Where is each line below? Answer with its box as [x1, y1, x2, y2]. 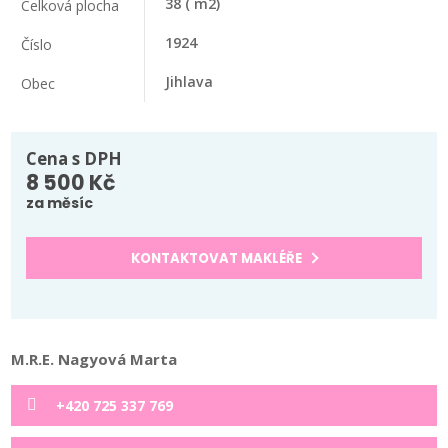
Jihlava [165, 71, 214, 91]
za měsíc [26, 192, 94, 213]
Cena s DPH [26, 146, 123, 170]
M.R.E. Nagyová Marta [11, 348, 178, 369]
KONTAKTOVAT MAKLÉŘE [131, 248, 305, 268]
